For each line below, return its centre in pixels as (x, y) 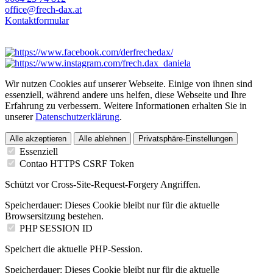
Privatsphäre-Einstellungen (186, 139)
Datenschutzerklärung (77, 117)
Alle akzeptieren (38, 139)
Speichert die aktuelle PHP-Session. (74, 249)
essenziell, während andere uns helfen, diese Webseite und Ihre (126, 95)
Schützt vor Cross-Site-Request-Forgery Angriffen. (103, 185)
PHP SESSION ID (56, 229)
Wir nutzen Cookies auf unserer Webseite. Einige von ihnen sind (129, 84)
